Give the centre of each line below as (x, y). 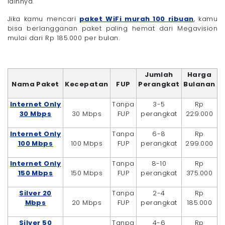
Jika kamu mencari (43, 19)
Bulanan (199, 84)
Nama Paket (35, 84)
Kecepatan (87, 84)
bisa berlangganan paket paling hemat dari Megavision (113, 28)
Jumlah (159, 74)
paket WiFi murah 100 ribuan (136, 19)
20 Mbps (87, 202)
